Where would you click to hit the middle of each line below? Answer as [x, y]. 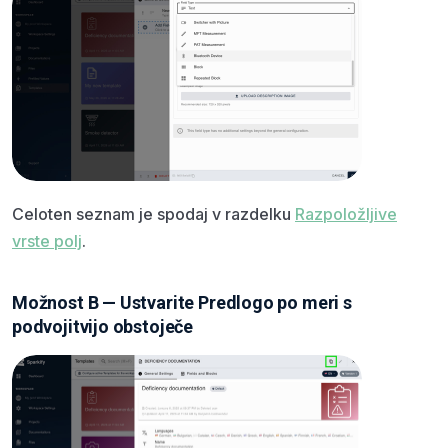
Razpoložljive [346, 214]
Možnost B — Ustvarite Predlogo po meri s [182, 303]
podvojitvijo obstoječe [103, 327]
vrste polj [47, 241]
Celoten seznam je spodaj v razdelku [153, 214]
